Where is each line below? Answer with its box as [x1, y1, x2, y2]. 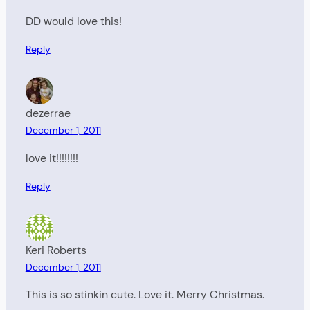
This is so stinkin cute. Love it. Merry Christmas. [25, 287, 264, 302]
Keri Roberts [25, 242, 86, 257]
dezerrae [25, 106, 71, 121]
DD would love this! [25, 14, 122, 29]
